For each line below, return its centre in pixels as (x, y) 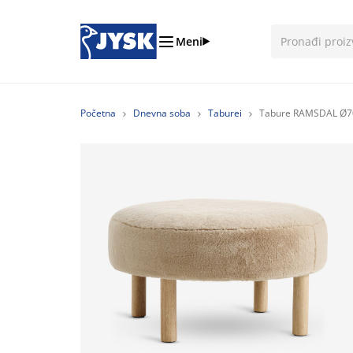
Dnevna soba (162, 113)
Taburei (225, 113)
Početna (98, 113)
